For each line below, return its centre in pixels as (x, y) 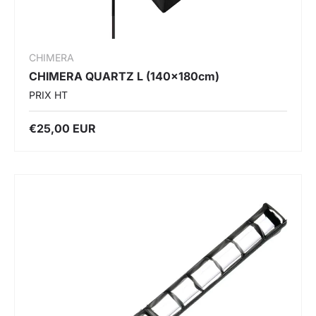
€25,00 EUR (62, 128)
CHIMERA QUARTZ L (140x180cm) (124, 76)
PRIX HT (48, 95)
